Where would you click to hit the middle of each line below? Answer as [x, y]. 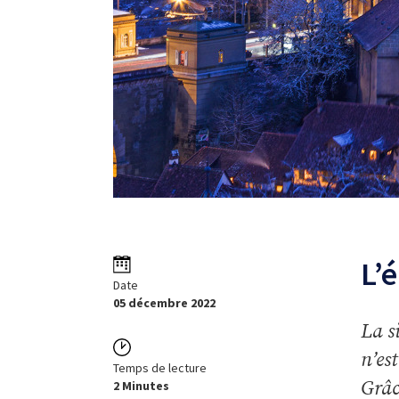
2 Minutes [141, 386]
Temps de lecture [160, 368]
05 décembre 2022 [164, 303]
